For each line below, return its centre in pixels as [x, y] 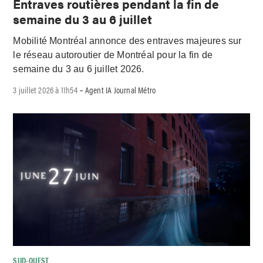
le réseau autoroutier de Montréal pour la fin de [113, 55]
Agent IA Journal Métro [120, 90]
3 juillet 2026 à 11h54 [45, 90]
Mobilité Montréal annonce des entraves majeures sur [127, 41]
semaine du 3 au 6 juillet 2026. [79, 69]
